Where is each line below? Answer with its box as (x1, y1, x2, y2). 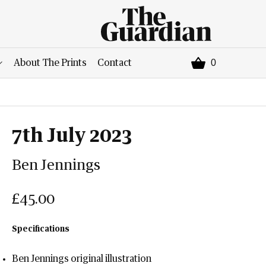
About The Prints (14, 58, 87, 68)
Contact (97, 58, 132, 68)
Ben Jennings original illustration (12, 254, 152, 264)
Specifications (12, 225, 70, 233)
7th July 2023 (12, 126, 132, 145)
